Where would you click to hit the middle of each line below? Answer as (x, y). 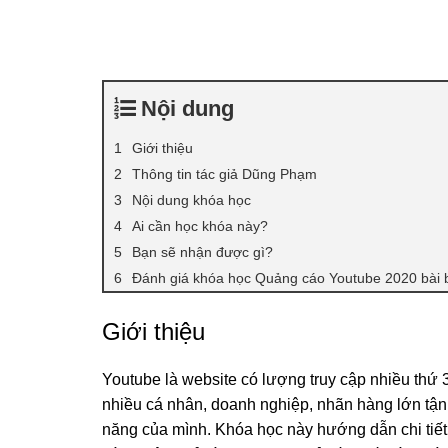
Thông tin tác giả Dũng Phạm (224, 173)
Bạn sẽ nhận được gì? (202, 251)
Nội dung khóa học (191, 199)
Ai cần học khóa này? (200, 225)
